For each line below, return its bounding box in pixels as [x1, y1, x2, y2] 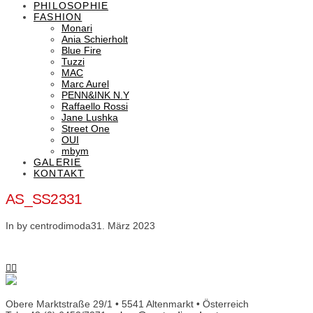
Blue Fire [61, 45, 101, 56]
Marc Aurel [61, 78, 109, 89]
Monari [61, 22, 92, 34]
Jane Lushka [61, 112, 118, 123]
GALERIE [34, 156, 82, 168]
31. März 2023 [91, 219, 155, 231]
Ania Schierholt [61, 34, 128, 45]
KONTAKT [34, 168, 85, 179]
